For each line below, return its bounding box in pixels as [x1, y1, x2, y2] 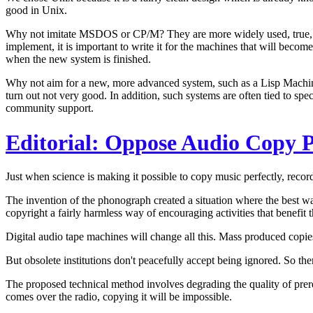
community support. [6, 102, 94, 115]
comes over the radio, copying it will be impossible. [6, 291, 232, 303]
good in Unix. [6, 4, 67, 17]
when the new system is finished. [6, 53, 151, 66]
